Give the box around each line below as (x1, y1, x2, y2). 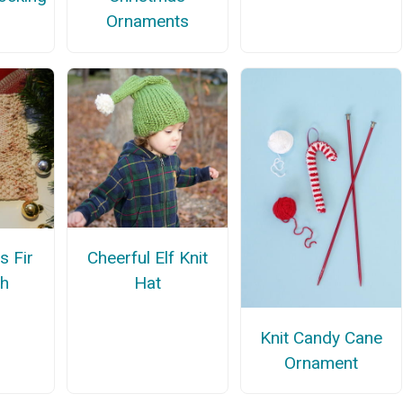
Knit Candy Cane (260, 327, 383, 348)
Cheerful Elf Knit (86, 246, 208, 268)
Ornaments (105, 10, 189, 31)
